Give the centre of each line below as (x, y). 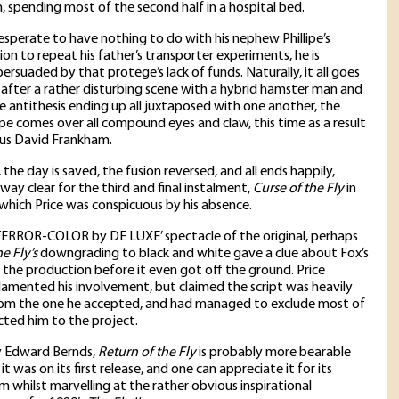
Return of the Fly (147, 353)
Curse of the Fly (298, 189)
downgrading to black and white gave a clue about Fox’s (203, 254)
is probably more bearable (273, 353)
